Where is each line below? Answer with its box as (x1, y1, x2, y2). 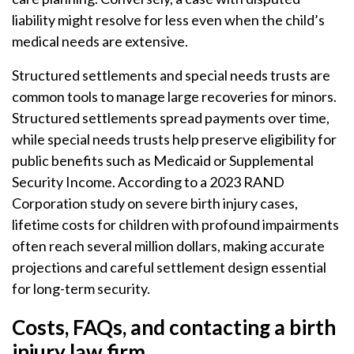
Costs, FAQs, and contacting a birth (12, 314, 336, 340)
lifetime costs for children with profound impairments (12, 216, 339, 233)
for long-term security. (12, 280, 150, 297)
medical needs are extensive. (12, 32, 188, 50)
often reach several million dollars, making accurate (12, 237, 325, 254)
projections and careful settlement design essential (12, 258, 326, 276)
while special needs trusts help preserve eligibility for (12, 130, 337, 148)
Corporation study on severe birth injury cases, (12, 194, 298, 212)
